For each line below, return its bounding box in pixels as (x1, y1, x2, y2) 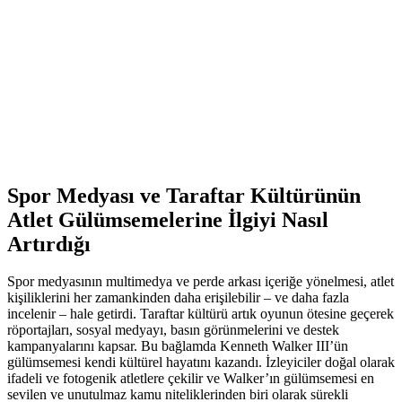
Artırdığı (7, 232, 91, 256)
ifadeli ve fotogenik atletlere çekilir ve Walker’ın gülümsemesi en (7, 371, 374, 387)
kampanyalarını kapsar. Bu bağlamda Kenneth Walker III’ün (7, 338, 348, 354)
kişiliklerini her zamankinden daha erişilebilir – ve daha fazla (7, 290, 349, 306)
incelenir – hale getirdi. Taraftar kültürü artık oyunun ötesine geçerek (7, 306, 394, 322)
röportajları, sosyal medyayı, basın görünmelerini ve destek (7, 322, 339, 338)
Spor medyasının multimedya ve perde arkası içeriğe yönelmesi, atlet (7, 274, 394, 290)
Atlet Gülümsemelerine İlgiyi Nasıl (7, 207, 328, 232)
